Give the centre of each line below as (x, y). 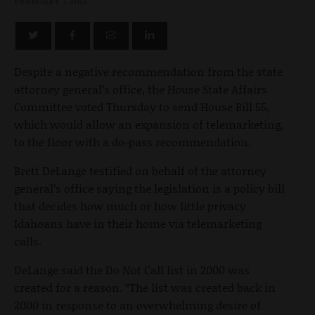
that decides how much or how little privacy (130, 206)
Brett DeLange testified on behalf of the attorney (140, 171)
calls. (28, 241)
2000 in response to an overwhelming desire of (137, 305)
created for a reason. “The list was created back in (145, 288)
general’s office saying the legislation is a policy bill (149, 188)
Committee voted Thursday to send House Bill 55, (142, 107)
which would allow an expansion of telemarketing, (149, 124)
